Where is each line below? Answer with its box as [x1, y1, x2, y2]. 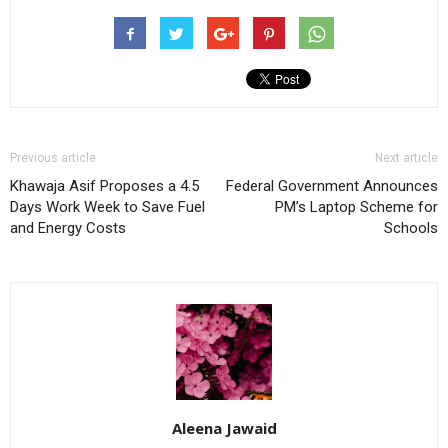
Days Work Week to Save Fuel [10, 197, 205, 216]
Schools [384, 218, 438, 237]
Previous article [10, 150, 96, 165]
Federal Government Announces [226, 176, 438, 195]
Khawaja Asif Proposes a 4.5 [10, 176, 199, 195]
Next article [375, 150, 438, 165]
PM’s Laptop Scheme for [275, 197, 438, 216]
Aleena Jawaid [171, 417, 277, 438]
